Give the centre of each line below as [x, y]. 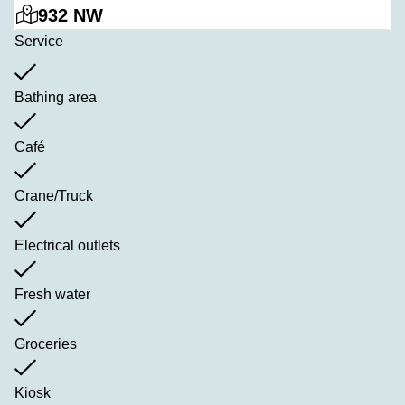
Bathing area [56, 98]
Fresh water [52, 295]
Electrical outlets [67, 245]
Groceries [46, 344]
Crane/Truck [54, 196]
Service [39, 41]
